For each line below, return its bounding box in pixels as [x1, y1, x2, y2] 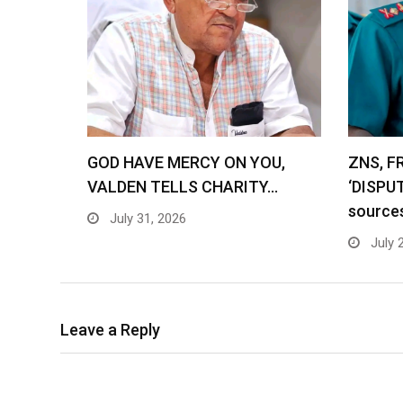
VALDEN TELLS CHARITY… [87, 177, 278, 196]
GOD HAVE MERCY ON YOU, [87, 153, 285, 172]
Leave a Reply [60, 320, 160, 339]
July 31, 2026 [106, 210, 186, 227]
